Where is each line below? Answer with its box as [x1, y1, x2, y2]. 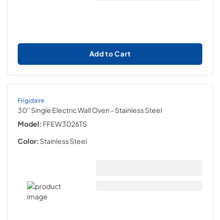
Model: [18, 119, 42, 128]
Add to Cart [89, 49, 131, 58]
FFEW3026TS [43, 119, 87, 128]
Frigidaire [18, 96, 44, 104]
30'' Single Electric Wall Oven [18, 106, 110, 114]
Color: [18, 137, 39, 145]
